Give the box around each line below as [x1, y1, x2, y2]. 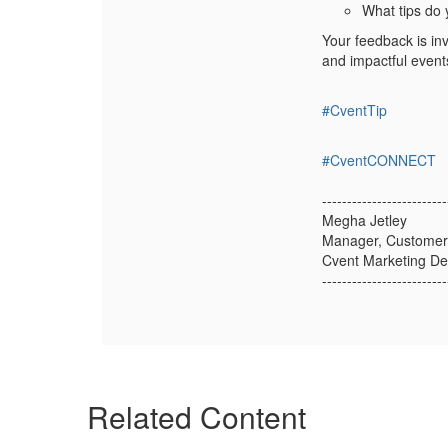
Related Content [87, 395, 306, 439]
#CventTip [322, 100, 387, 121]
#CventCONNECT [322, 150, 436, 171]
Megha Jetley [322, 210, 407, 231]
